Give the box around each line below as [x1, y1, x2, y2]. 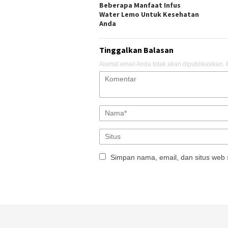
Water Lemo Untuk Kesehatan [99, 9, 199, 19]
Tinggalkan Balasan [99, 44, 174, 55]
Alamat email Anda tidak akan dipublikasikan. [99, 60, 224, 68]
